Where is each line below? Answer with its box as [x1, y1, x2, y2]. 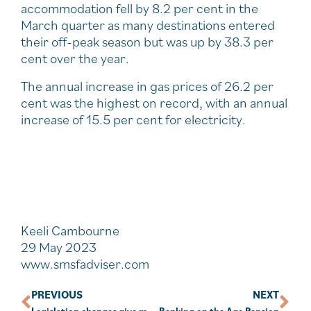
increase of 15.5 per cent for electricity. [21, 110, 246, 128]
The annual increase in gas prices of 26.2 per [21, 76, 274, 95]
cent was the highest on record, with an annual [21, 93, 287, 112]
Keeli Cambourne [21, 221, 119, 239]
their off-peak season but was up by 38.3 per [21, 32, 274, 51]
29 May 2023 [21, 237, 96, 256]
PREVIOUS [31, 287, 83, 301]
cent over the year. [21, 49, 129, 67]
